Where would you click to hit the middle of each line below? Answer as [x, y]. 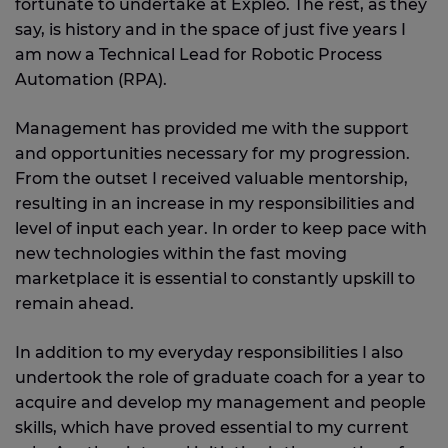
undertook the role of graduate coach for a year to [220, 377]
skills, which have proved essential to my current [212, 427]
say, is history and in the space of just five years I [210, 29]
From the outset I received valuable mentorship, [211, 178]
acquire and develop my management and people [220, 402]
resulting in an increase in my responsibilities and [215, 203]
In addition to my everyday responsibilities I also [209, 352]
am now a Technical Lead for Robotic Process [198, 54]
